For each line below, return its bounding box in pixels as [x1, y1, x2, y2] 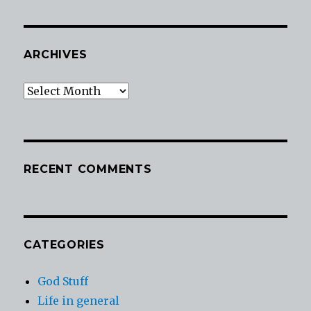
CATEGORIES [24, 238, 105, 252]
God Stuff [37, 274, 89, 289]
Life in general [37, 294, 120, 308]
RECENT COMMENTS [24, 162, 152, 176]
